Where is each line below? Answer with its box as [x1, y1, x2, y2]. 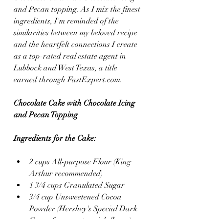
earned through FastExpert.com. [14, 75, 122, 85]
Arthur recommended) [29, 169, 103, 178]
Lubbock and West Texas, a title [14, 63, 119, 73]
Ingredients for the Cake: [14, 133, 96, 143]
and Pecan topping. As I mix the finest [14, 4, 142, 14]
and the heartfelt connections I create [14, 40, 139, 49]
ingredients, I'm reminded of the [14, 16, 121, 26]
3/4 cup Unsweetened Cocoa [29, 192, 124, 202]
